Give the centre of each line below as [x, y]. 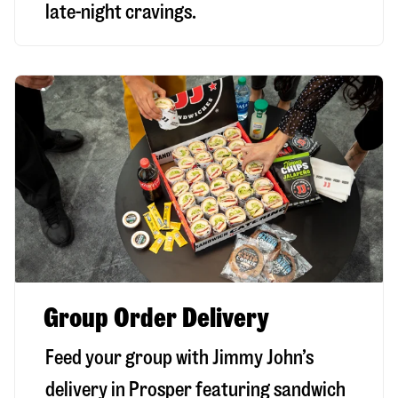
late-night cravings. [121, 12]
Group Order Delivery [156, 318]
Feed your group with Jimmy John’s [179, 358]
